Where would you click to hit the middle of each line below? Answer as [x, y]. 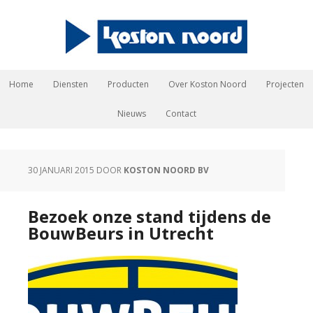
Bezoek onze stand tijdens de [150, 216]
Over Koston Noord [208, 84]
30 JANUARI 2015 [61, 170]
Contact [181, 114]
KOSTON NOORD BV [166, 170]
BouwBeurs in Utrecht [121, 233]
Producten [128, 84]
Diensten [71, 84]
